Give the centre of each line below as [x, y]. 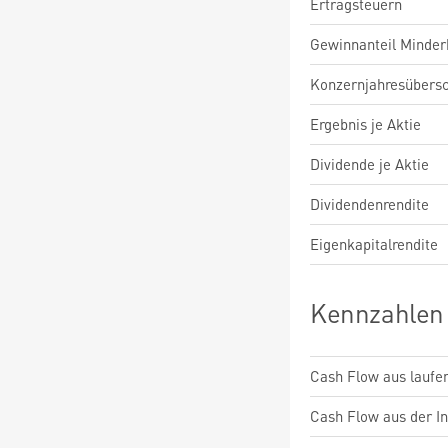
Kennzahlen [377, 312]
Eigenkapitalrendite [374, 244]
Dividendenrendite [369, 204]
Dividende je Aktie [369, 164]
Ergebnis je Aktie [365, 124]
